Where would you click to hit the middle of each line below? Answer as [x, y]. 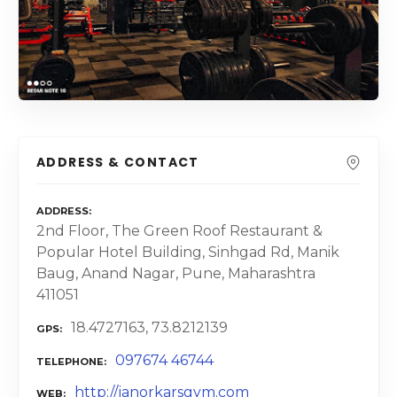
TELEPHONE [70, 361]
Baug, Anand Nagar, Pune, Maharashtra [176, 274]
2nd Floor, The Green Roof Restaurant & [179, 231]
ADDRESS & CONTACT [118, 162]
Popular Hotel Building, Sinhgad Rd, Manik [188, 253]
